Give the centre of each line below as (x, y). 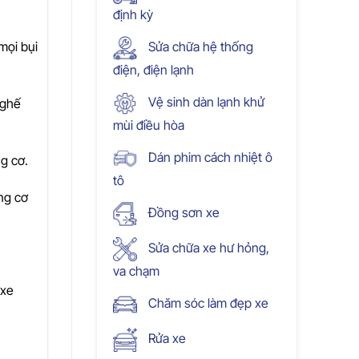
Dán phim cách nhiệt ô (208, 157)
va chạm (136, 271)
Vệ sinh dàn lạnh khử (204, 102)
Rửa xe (165, 339)
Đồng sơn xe (182, 213)
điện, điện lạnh (153, 70)
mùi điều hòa (148, 125)
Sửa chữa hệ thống (199, 47)
